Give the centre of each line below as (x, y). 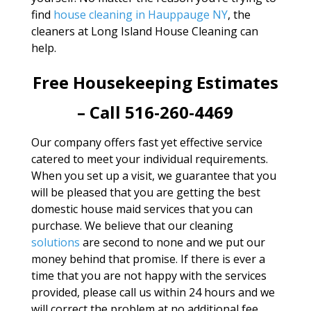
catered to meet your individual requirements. (149, 159)
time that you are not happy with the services (149, 276)
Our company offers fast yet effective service (146, 142)
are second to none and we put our (172, 242)
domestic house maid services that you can (142, 209)
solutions (55, 242)
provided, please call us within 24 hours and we (153, 292)
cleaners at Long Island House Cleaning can (144, 31)
